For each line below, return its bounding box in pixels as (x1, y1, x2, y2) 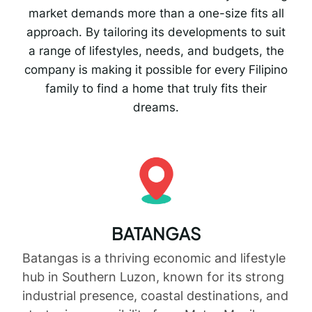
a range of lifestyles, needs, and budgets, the (28, 43, 284, 58)
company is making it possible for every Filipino (24, 62, 288, 77)
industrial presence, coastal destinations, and (22, 288, 288, 304)
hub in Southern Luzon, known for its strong (22, 270, 284, 285)
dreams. (133, 100, 179, 114)
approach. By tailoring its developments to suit (26, 24, 286, 39)
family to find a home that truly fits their (45, 81, 267, 95)
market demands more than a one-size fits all (28, 6, 284, 20)
